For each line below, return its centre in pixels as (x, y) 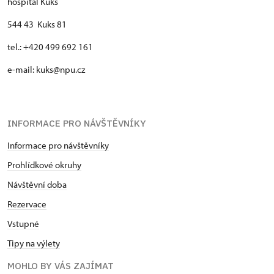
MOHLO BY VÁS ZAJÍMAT (61, 265)
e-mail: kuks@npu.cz (46, 69)
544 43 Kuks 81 (37, 24)
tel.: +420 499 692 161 (50, 46)
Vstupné (23, 223)
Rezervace (27, 204)
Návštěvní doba (37, 184)
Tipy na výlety (34, 243)
